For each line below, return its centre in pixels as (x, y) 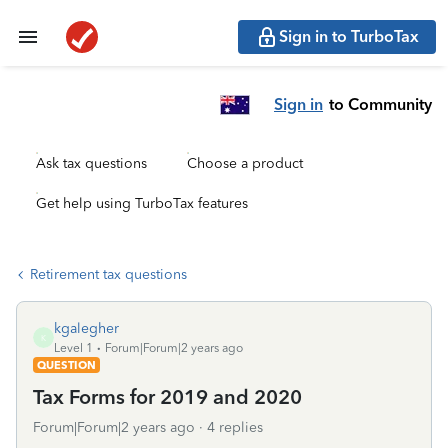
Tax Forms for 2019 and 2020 (167, 397)
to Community (380, 104)
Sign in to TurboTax (349, 36)
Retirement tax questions (108, 274)
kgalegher (86, 328)
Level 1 (73, 348)
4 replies (235, 427)
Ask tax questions (91, 163)
